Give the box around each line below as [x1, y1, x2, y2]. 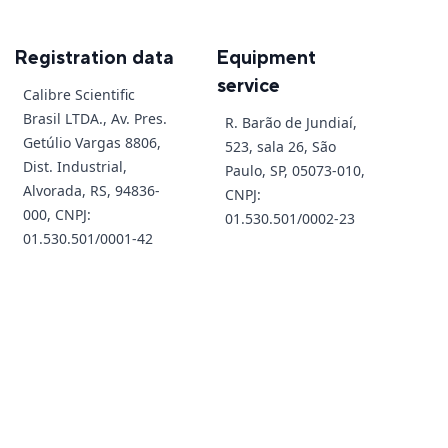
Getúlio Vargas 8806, [22, 132, 161, 152]
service [217, 76, 281, 96]
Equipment [217, 48, 317, 68]
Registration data [14, 48, 174, 68]
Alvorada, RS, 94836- [22, 180, 160, 200]
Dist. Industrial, [22, 156, 127, 176]
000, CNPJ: [22, 204, 91, 224]
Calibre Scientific [22, 84, 135, 104]
